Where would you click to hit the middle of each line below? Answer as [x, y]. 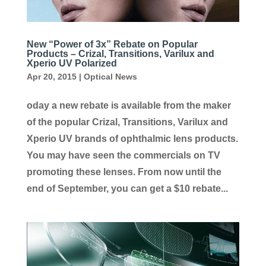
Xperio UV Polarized [72, 63]
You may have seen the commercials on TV [123, 155]
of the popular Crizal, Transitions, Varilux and [127, 122]
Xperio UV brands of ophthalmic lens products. [132, 138]
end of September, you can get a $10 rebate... [127, 188]
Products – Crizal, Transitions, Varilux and [120, 53]
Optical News [110, 76]
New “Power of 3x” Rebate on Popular [112, 44]
